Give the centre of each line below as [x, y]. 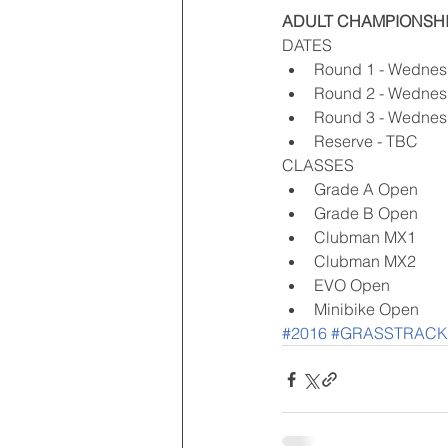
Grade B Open [370, 213]
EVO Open [356, 285]
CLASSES [320, 165]
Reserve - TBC [368, 141]
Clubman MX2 [369, 261]
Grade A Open [370, 189]
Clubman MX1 [369, 237]
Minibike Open [368, 309]
